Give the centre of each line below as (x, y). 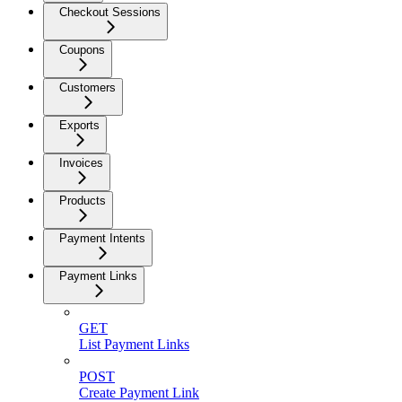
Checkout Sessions (110, 12)
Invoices (81, 162)
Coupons (82, 49)
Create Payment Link (139, 392)
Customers (87, 87)
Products (83, 200)
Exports (79, 125)
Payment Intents (102, 238)
